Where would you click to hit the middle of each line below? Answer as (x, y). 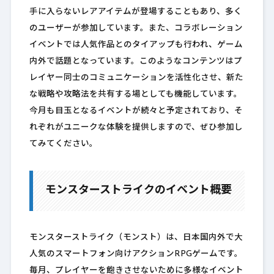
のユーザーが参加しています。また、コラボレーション (136, 29)
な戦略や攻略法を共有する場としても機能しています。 (135, 95)
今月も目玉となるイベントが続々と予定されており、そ (136, 111)
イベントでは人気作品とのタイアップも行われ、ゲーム (136, 45)
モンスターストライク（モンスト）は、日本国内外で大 (136, 238)
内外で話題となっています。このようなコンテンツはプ (135, 62)
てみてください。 (63, 144)
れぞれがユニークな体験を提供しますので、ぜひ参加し (136, 128)
